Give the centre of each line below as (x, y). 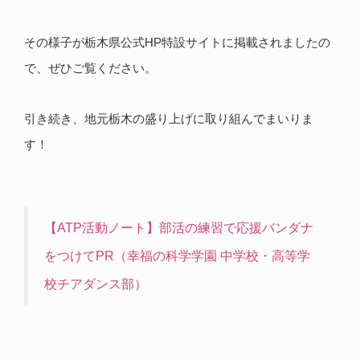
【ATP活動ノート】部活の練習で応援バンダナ (179, 227)
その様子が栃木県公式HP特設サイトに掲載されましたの (177, 43)
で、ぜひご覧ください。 (90, 68)
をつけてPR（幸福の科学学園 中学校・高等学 (177, 255)
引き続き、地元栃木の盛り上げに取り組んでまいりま (169, 118)
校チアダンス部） (96, 283)
